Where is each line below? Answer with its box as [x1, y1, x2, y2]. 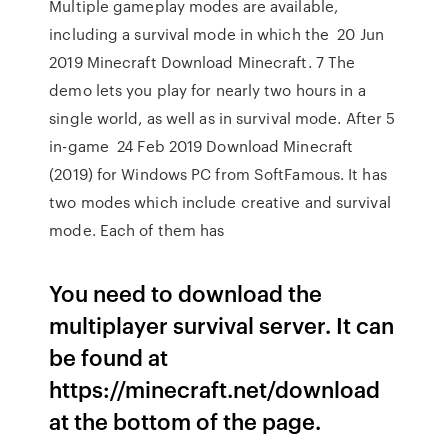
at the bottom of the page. [49, 405, 322, 436]
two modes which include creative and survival [49, 191, 391, 213]
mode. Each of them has [49, 219, 229, 241]
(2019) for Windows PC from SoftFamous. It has [49, 163, 387, 185]
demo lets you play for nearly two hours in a [49, 79, 366, 101]
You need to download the [49, 277, 323, 308]
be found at [49, 341, 169, 372]
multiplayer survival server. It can [49, 309, 395, 340]
